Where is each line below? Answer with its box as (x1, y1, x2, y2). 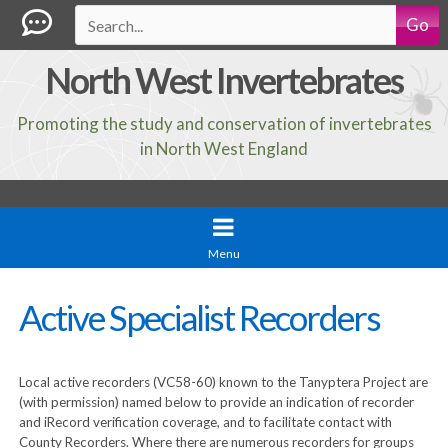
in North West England (140, 137, 308, 159)
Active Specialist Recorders (18, 296, 380, 340)
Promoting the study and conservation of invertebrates (16, 112, 432, 134)
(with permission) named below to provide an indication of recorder (18, 394, 414, 411)
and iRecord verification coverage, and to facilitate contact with (18, 414, 392, 431)
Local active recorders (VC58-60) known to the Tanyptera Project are (18, 374, 428, 391)
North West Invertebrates (45, 59, 403, 103)
